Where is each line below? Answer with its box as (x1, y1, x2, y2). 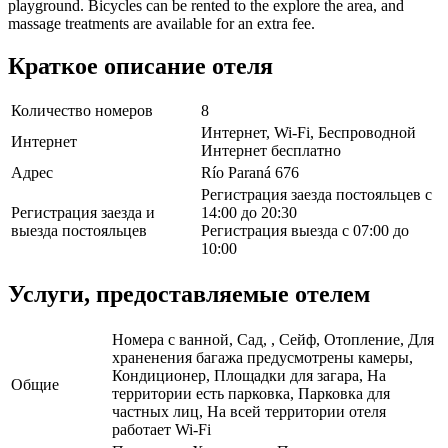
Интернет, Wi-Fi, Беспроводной (201, 124, 416, 142)
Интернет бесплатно (201, 142, 341, 160)
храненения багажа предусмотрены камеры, (112, 349, 413, 367)
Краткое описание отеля (8, 52, 273, 79)
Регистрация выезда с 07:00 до (201, 222, 409, 240)
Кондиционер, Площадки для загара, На (112, 367, 386, 385)
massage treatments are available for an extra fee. (8, 14, 315, 32)
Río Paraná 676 (201, 164, 299, 182)
